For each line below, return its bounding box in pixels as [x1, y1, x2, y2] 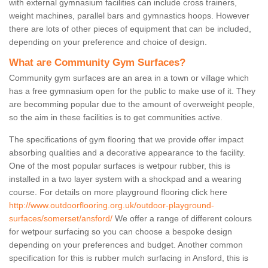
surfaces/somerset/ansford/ [9, 214, 112, 224]
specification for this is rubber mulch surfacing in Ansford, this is [9, 253, 248, 263]
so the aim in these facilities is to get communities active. [9, 112, 223, 123]
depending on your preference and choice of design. [9, 37, 207, 47]
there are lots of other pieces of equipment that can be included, [9, 24, 251, 34]
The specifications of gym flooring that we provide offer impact [9, 135, 243, 145]
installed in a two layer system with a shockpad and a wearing [9, 174, 242, 184]
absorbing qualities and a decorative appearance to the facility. [9, 148, 245, 158]
